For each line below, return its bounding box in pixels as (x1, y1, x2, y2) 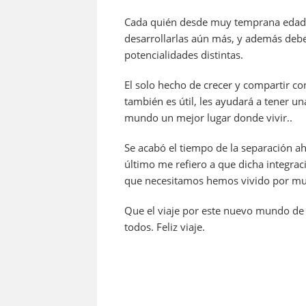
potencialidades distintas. (124, 48, 243, 62)
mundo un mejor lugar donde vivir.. (124, 111, 292, 125)
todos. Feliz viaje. (124, 220, 205, 234)
